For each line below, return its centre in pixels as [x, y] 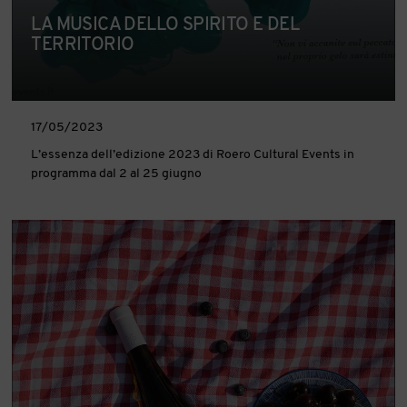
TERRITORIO [83, 45]
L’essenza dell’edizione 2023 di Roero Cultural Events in [193, 154]
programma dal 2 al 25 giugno [117, 174]
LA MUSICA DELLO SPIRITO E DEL [165, 25]
